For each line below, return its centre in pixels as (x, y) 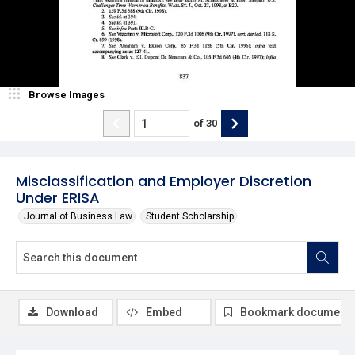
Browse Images (67, 94)
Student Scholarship (190, 216)
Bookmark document (295, 312)
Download (72, 312)
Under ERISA (58, 197)
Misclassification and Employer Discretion (164, 181)
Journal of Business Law (78, 216)
